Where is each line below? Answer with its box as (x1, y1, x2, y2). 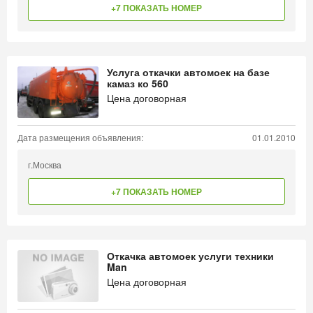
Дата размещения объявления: (17, 131, 143, 143)
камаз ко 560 (107, 76, 168, 90)
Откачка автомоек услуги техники (107, 249, 274, 263)
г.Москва (28, 159, 61, 170)
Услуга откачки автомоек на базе (107, 65, 270, 79)
